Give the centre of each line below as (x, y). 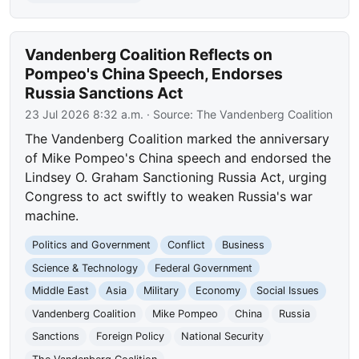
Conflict (186, 245)
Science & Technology (85, 268)
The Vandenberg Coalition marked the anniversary (177, 139)
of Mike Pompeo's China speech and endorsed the (178, 158)
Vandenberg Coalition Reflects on (149, 55)
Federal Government (203, 268)
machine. (52, 216)
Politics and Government (92, 245)
